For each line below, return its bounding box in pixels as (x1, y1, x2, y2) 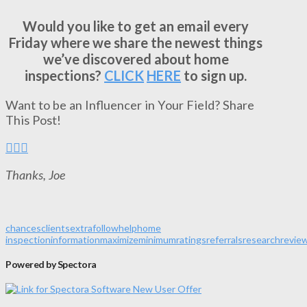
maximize (100, 234, 138, 246)
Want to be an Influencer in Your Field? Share (5, 97, 254, 112)
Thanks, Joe (5, 167, 65, 183)
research (243, 234, 280, 246)
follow (93, 222, 119, 234)
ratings (176, 234, 206, 246)
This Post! (5, 112, 61, 127)
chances (5, 222, 41, 234)
